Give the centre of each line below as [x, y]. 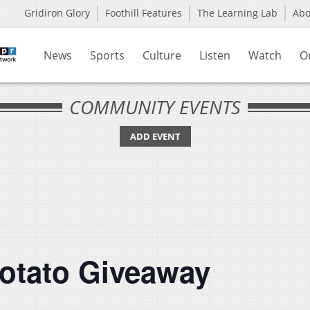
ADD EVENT [155, 136]
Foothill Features [144, 13]
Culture [162, 55]
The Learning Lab [237, 13]
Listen [215, 55]
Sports [107, 55]
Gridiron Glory [57, 13]
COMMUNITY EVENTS [155, 107]
